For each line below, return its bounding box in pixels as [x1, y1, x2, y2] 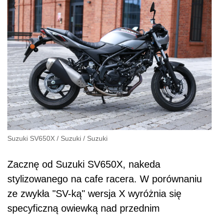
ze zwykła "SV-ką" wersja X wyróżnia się [7, 188, 181, 199]
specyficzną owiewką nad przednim [7, 202, 160, 214]
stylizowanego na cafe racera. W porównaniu [7, 173, 202, 184]
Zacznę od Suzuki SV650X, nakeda [7, 158, 160, 170]
